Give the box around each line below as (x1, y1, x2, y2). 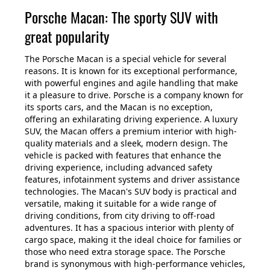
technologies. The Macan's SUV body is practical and (25, 185, 237, 197)
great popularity (25, 25, 109, 47)
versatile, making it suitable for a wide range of (25, 197, 216, 209)
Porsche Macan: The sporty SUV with (25, 5, 218, 28)
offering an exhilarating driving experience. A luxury (25, 113, 237, 125)
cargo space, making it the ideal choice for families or (25, 233, 242, 245)
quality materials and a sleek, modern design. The (25, 137, 228, 149)
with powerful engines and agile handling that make (25, 77, 238, 89)
